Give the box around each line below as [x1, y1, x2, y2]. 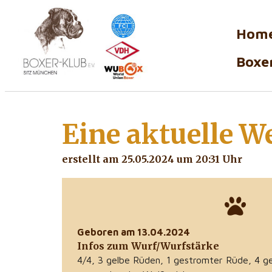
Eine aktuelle [62, 117, 233, 151]
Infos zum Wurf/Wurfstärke [77, 240, 219, 253]
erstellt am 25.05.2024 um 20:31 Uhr [62, 153, 242, 166]
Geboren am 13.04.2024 [77, 226, 190, 238]
